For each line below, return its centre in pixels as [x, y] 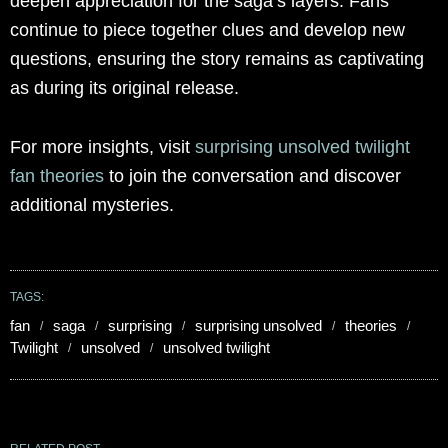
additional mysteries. [92, 205]
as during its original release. [124, 88]
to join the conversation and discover [252, 176]
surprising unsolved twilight [302, 147]
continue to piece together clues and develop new [207, 30]
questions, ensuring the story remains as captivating [217, 59]
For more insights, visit [102, 147]
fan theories [57, 176]
